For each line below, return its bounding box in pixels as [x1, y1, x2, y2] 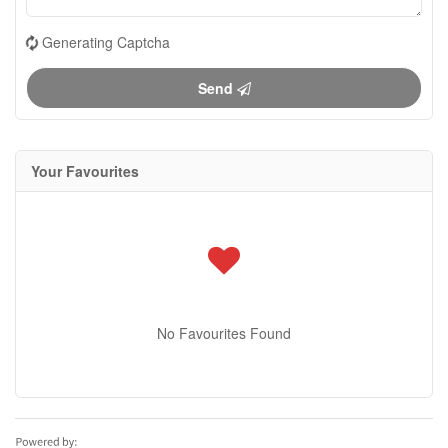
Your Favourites [31, 161, 139, 181]
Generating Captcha [42, 32, 170, 52]
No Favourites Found [157, 323, 291, 343]
